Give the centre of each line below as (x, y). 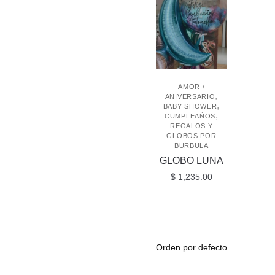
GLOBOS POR (192, 135)
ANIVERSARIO (190, 96)
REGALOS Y (192, 126)
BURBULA (191, 145)
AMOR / (192, 86)
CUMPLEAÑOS (190, 116)
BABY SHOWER (190, 106)
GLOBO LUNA (191, 160)
